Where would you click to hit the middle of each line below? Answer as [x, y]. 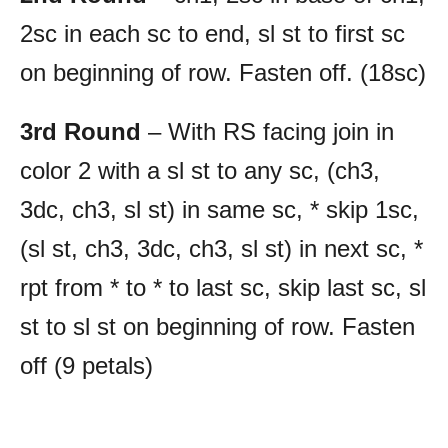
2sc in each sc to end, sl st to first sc [212, 33]
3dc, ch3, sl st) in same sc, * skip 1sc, [219, 209]
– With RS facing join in [267, 131]
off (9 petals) [86, 365]
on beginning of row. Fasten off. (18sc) [223, 72]
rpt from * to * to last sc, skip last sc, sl [223, 287]
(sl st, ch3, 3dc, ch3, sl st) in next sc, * [221, 248]
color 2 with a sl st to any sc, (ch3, [200, 170]
